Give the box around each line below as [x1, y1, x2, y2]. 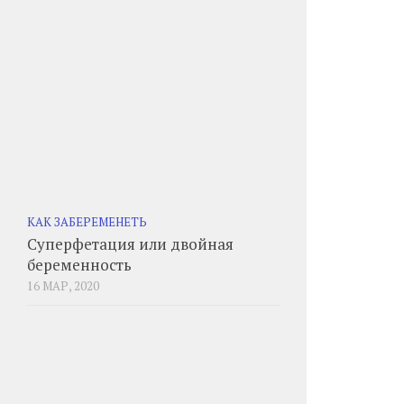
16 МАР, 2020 [27, 278, 99, 294]
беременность [27, 254, 132, 275]
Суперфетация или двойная [27, 234, 234, 254]
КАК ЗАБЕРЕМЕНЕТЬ [27, 214, 147, 230]
